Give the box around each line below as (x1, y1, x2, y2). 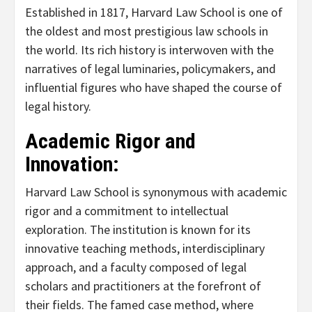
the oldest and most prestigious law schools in (25, 23, 268, 40)
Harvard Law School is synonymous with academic (25, 184, 287, 201)
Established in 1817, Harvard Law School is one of (25, 4, 283, 21)
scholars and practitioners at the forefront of (25, 278, 261, 295)
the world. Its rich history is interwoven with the (25, 42, 274, 58)
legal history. (25, 98, 91, 115)
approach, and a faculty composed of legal (25, 259, 247, 276)
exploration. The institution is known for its (25, 221, 251, 238)
